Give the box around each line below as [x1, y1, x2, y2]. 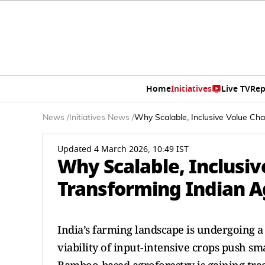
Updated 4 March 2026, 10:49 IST [57, 143, 189, 156]
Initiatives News [69, 114, 130, 122]
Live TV [221, 82, 250, 95]
